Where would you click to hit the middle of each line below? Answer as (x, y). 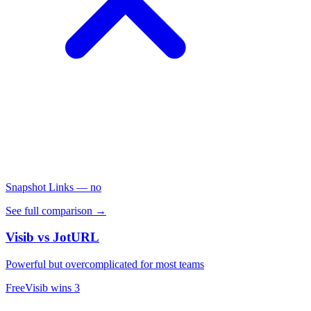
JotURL (76, 237)
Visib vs (29, 237)
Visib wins (50, 287)
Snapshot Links (40, 187)
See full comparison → (56, 210)
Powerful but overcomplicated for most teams (105, 264)
